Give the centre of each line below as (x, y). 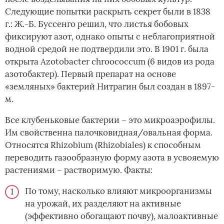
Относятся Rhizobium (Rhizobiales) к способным (103, 145)
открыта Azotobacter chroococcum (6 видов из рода (110, 61)
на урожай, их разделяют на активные (103, 203)
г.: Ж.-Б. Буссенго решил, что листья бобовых (97, 24)
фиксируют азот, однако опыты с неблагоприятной (110, 36)
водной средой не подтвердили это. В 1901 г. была (107, 49)
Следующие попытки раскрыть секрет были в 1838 (108, 11)
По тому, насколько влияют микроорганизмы (118, 191)
